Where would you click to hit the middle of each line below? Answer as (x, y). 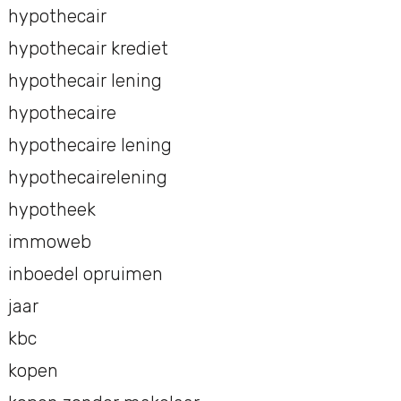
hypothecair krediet (88, 48)
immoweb (49, 241)
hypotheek (51, 209)
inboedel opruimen (85, 273)
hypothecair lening (85, 80)
